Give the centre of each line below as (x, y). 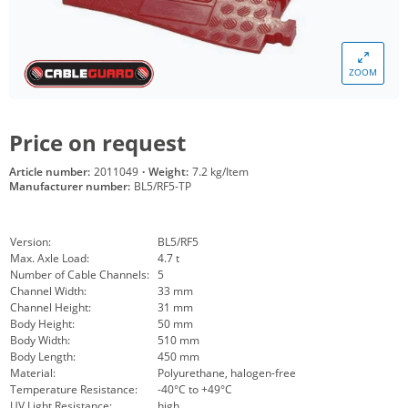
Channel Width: (48, 291)
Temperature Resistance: (74, 389)
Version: (31, 242)
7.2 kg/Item (220, 172)
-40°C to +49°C (195, 389)
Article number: (50, 172)
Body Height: (42, 324)
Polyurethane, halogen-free (227, 373)
